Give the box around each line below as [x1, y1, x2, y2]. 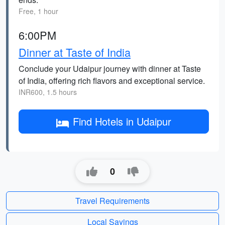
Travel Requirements [75, 195, 150, 206]
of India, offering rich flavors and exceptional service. [19, 75, 205, 86]
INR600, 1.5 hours [19, 87, 77, 97]
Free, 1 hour [19, 6, 58, 16]
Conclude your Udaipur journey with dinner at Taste [19, 63, 201, 74]
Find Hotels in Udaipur [73, 114, 171, 129]
